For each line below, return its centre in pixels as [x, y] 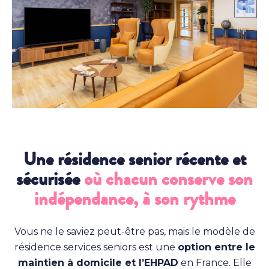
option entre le [216, 247]
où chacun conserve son [168, 180]
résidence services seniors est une [96, 247]
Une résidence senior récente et [134, 160]
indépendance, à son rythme [134, 199]
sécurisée [50, 180]
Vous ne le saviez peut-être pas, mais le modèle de [134, 232]
